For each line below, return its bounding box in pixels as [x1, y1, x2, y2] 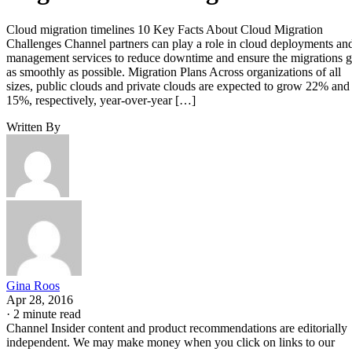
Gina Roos [6, 278, 60, 292]
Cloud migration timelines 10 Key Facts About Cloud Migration [6, 22, 323, 36]
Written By [6, 119, 60, 134]
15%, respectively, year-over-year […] [6, 93, 196, 107]
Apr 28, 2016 [6, 292, 73, 306]
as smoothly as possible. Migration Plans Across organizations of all [6, 64, 341, 79]
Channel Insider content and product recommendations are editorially [6, 321, 347, 335]
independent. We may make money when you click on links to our [6, 335, 335, 349]
